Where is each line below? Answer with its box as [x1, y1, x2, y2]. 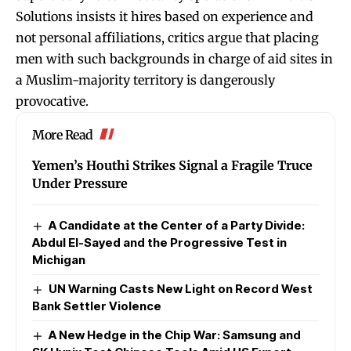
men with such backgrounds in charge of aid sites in [16, 50, 333, 67]
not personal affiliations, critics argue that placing [16, 29, 319, 45]
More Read [32, 126, 93, 143]
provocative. [16, 92, 89, 109]
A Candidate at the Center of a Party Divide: [49, 217, 306, 233]
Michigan [32, 251, 85, 267]
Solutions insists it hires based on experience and [16, 8, 313, 24]
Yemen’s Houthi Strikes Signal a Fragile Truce [32, 157, 313, 173]
